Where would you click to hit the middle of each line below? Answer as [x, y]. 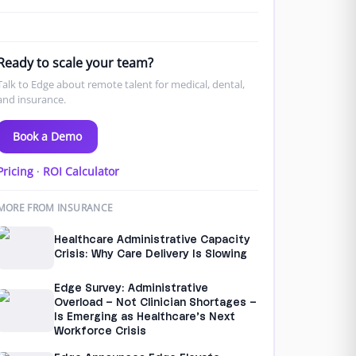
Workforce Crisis [100, 331]
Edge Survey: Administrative [131, 288]
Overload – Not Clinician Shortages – [155, 303]
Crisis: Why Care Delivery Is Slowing [150, 254]
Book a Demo [47, 136]
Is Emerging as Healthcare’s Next [144, 317]
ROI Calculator [81, 171]
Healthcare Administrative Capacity [152, 240]
